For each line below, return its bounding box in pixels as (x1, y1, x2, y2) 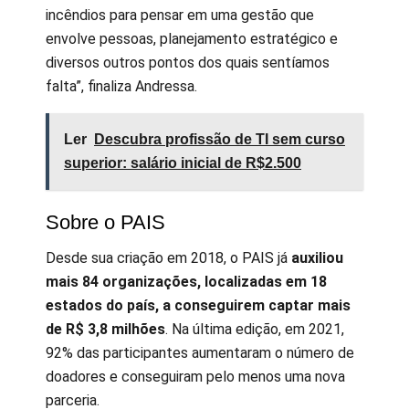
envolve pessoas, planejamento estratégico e (46, 29, 338, 47)
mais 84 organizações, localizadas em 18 (46, 272, 327, 290)
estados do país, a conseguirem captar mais (46, 296, 351, 314)
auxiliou (291, 248, 343, 267)
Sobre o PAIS (46, 211, 165, 235)
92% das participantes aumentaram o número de (46, 343, 354, 362)
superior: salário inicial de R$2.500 (64, 154, 301, 171)
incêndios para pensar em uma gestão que (46, 5, 314, 24)
